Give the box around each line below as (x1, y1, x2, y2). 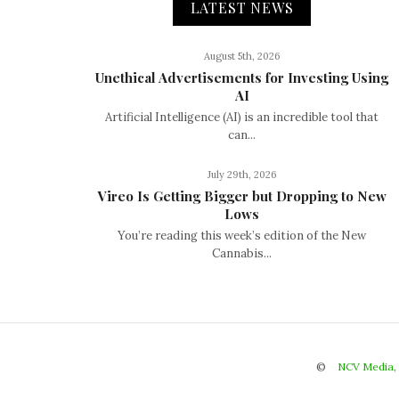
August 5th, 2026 (203, 49, 281, 62)
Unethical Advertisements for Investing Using (95, 68, 388, 86)
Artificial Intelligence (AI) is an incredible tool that (105, 109, 379, 125)
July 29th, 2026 (207, 167, 277, 181)
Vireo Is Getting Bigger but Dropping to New (97, 186, 387, 205)
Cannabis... (212, 245, 272, 261)
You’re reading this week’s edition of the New (118, 227, 366, 243)
